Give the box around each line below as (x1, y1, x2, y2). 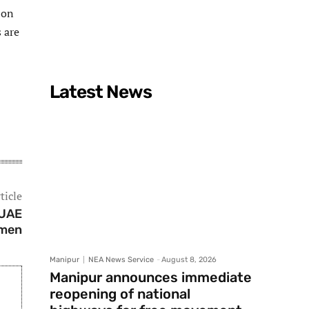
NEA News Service (88, 255, 154, 265)
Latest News (50, 81, 152, 103)
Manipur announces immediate (50, 269, 252, 286)
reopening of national (50, 286, 190, 303)
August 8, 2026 (161, 255, 217, 265)
